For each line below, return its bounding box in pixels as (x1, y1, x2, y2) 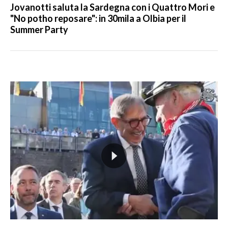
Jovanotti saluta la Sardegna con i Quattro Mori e (10, 2, 215, 13)
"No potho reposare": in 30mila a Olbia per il (10, 13, 186, 24)
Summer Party (10, 24, 68, 36)
